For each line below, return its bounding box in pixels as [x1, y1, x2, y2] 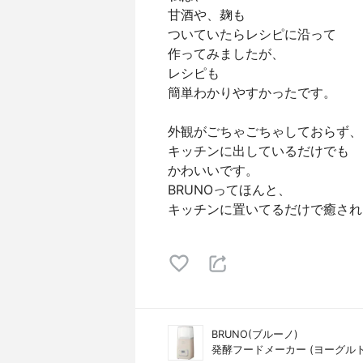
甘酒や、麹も [168, 6, 246, 23]
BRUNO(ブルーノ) [211, 328, 298, 340]
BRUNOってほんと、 [168, 181, 291, 198]
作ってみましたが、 [168, 45, 284, 62]
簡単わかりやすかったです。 [168, 84, 336, 100]
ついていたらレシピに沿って [168, 26, 336, 42]
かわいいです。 [168, 162, 258, 178]
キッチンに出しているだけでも [168, 143, 349, 159]
